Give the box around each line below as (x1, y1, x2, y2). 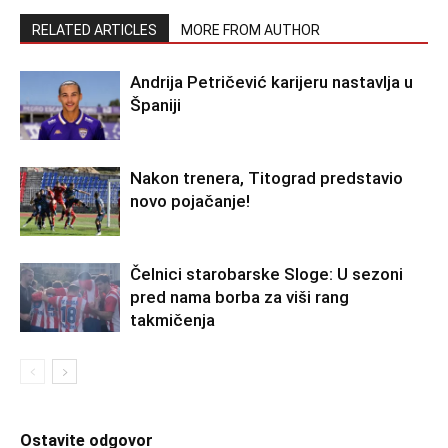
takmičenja (130, 310, 215, 330)
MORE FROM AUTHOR (181, 22, 320, 38)
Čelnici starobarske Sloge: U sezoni (130, 264, 403, 284)
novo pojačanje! (130, 191, 250, 211)
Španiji (130, 95, 181, 115)
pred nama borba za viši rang (130, 287, 349, 307)
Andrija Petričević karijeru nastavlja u (130, 72, 413, 92)
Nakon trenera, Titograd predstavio (130, 168, 403, 188)
